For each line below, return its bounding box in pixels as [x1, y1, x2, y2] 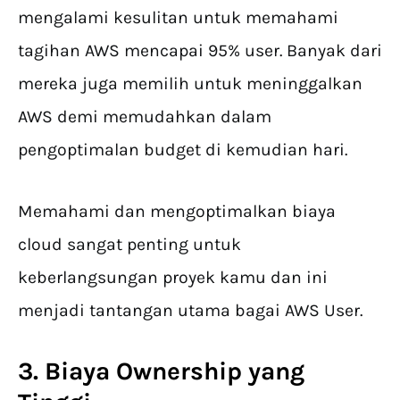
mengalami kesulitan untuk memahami [18, 7, 338, 29]
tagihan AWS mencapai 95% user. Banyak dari [18, 40, 382, 62]
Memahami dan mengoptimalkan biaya [18, 201, 336, 222]
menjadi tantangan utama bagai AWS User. [18, 300, 362, 321]
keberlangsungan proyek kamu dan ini [18, 267, 328, 288]
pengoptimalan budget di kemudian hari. [18, 139, 347, 161]
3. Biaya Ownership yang [18, 356, 304, 387]
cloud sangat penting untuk [18, 234, 241, 255]
